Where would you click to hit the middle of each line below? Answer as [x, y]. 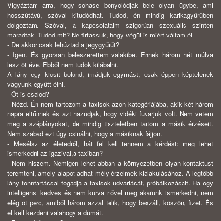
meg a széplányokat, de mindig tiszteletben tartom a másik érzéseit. [110, 124]
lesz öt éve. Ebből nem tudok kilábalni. [63, 65]
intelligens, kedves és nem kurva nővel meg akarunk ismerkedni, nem [110, 193]
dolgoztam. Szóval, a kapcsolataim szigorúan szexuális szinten [110, 25]
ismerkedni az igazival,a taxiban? [55, 153]
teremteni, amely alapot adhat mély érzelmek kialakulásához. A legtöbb [110, 173]
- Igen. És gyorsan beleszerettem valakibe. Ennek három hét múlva [110, 55]
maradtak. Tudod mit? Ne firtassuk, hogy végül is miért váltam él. [101, 35]
